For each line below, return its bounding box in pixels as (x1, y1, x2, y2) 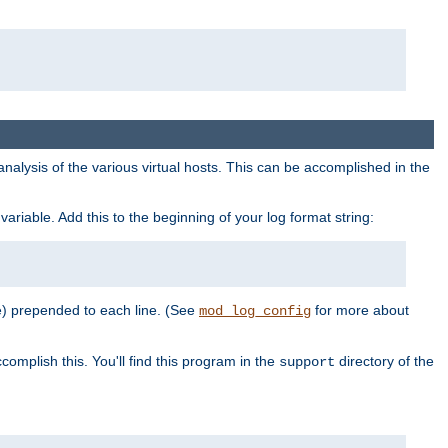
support (279, 353, 335, 370)
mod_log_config (199, 302, 311, 319)
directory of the (335, 352, 434, 369)
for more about (311, 301, 409, 318)
